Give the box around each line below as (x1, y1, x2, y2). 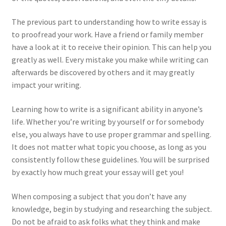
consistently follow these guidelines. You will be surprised (11, 154, 209, 164)
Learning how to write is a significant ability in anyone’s (11, 104, 203, 114)
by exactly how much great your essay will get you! (11, 167, 184, 177)
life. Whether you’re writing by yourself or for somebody (11, 117, 204, 127)
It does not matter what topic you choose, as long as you (11, 142, 206, 152)
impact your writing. (11, 80, 81, 90)
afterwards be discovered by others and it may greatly (11, 67, 194, 78)
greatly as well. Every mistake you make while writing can (11, 54, 208, 65)
